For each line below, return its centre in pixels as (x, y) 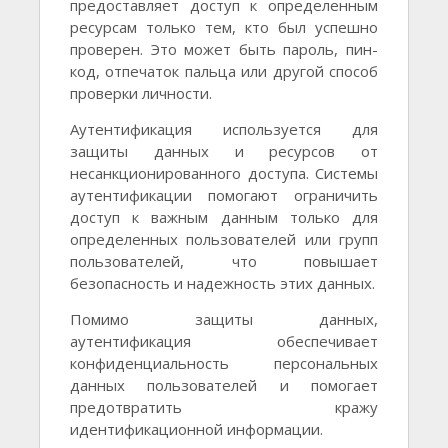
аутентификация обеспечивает (224, 341)
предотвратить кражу (224, 407)
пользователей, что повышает (224, 261)
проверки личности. (141, 93)
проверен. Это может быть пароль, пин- (224, 49)
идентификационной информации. (196, 429)
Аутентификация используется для (224, 129)
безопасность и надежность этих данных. (222, 283)
